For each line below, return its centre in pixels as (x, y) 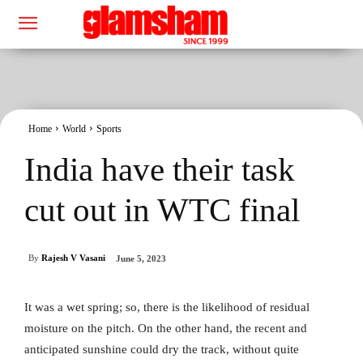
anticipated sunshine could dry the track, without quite (162, 350)
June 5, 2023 (141, 259)
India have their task (160, 169)
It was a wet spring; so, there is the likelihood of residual (167, 307)
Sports (109, 128)
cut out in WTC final (162, 209)
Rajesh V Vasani (73, 258)
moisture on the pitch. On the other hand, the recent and (166, 329)
